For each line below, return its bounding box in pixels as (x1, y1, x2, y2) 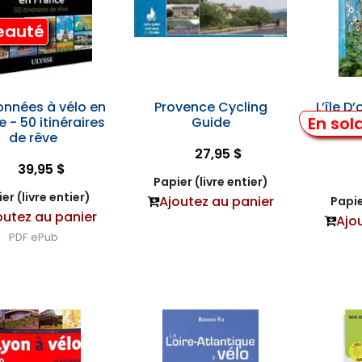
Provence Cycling (154, 98, 267, 116)
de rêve (9, 128, 58, 147)
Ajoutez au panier (159, 192, 275, 211)
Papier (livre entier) (153, 174, 268, 190)
